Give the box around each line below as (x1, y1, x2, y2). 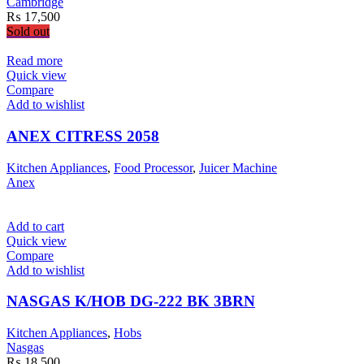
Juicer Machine (199, 160, 277, 175)
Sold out (6, 24, 50, 39)
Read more (6, 54, 63, 68)
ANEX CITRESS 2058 (6, 127, 159, 145)
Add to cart (6, 219, 64, 233)
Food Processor (114, 160, 193, 175)
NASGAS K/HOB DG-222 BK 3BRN (6, 292, 255, 310)
